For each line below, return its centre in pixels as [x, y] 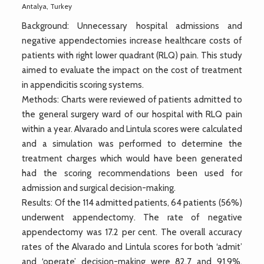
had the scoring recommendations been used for [132, 173]
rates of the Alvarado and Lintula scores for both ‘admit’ [132, 247]
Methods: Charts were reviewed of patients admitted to [132, 99]
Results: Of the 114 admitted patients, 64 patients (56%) [132, 202]
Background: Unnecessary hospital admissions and [132, 26]
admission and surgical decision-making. [99, 188]
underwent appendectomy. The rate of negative [132, 217]
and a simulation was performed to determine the [132, 143]
